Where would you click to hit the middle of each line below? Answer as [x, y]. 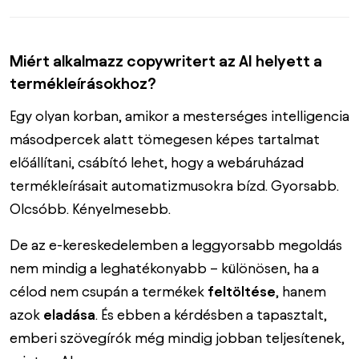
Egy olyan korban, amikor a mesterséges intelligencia [179, 115]
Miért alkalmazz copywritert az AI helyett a [166, 61]
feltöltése [242, 291]
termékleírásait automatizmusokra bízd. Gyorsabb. [174, 185]
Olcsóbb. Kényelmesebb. [90, 208]
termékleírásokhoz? [83, 83]
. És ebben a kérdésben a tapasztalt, [211, 314]
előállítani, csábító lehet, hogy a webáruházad [157, 162]
